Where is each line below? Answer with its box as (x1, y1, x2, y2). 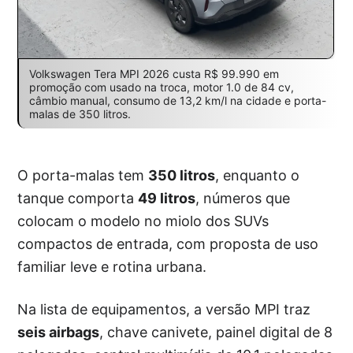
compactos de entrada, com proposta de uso (17, 235, 319, 252)
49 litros (138, 189, 196, 206)
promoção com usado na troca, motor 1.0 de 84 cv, (28, 80, 294, 94)
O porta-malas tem (17, 166, 149, 184)
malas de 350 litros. (28, 106, 131, 121)
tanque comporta (17, 189, 139, 206)
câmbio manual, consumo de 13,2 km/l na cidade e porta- (28, 93, 326, 107)
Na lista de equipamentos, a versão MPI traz (17, 300, 311, 318)
